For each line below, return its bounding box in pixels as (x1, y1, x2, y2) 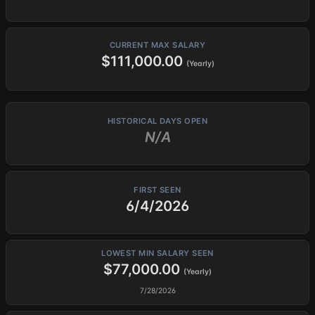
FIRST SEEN (134, 184, 181, 195)
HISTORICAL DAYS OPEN (108, 115, 207, 126)
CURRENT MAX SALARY (109, 39, 206, 50)
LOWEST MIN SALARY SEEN (101, 248, 214, 258)
